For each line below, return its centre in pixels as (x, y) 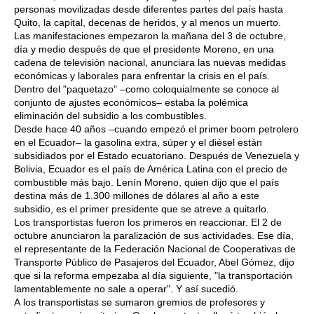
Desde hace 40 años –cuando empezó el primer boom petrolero (156, 129)
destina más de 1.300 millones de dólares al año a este (137, 196)
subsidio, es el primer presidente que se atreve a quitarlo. (144, 209)
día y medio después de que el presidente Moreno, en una (144, 49)
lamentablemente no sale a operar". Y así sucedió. (126, 289)
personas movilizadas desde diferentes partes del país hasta (149, 9)
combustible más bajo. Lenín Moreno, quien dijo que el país (146, 183)
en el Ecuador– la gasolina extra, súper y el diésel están (138, 143)
